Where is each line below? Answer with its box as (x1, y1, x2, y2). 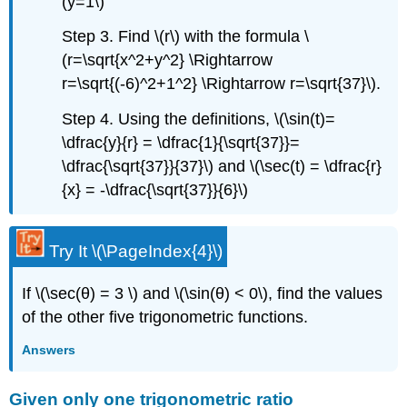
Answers (22, 342, 76, 357)
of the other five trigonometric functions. (22, 308, 309, 327)
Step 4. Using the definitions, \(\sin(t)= (62, 110, 336, 129)
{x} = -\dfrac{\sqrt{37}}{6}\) (62, 181, 249, 200)
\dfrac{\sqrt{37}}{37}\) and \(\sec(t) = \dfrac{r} (62, 157, 382, 176)
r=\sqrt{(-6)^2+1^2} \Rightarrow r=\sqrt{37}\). (62, 74, 382, 94)
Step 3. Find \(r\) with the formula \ (62, 27, 310, 46)
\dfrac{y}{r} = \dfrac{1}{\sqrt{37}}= (62, 134, 301, 153)
